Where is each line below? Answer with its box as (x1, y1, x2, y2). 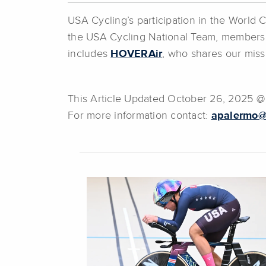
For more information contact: (68, 110, 211, 121)
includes (68, 48, 111, 59)
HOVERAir (110, 48, 163, 59)
